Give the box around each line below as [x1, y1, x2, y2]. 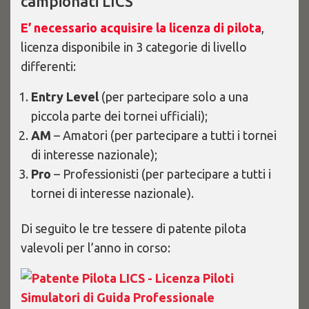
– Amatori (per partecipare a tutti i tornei [51, 128, 277, 142]
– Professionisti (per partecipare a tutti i [51, 167, 271, 181]
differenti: [21, 59, 76, 73]
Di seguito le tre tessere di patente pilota [21, 221, 246, 235]
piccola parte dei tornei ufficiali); [31, 109, 208, 123]
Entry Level [31, 90, 99, 103]
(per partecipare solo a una [99, 90, 248, 103]
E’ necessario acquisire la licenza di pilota [21, 21, 261, 34]
